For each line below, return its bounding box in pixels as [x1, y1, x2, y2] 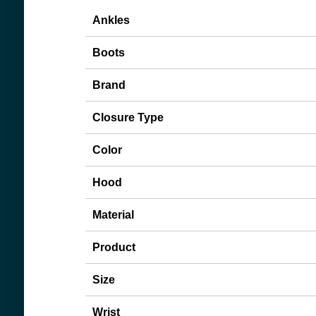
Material [92, 209, 135, 221]
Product [92, 241, 136, 254]
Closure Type [92, 111, 164, 124]
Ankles [92, 14, 130, 27]
